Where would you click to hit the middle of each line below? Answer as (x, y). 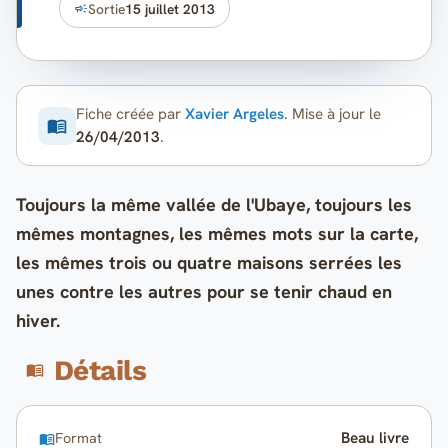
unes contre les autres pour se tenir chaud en (204, 292)
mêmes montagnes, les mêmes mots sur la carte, (217, 234)
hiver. (38, 321)
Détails (100, 370)
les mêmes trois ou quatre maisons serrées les (209, 263)
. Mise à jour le (332, 113)
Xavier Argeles (234, 113)
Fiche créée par (130, 113)
